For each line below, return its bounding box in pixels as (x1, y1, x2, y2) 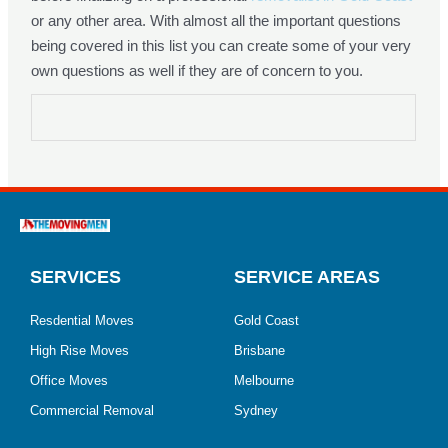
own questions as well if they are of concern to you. (31, 62, 364, 80)
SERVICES (30, 266, 121, 287)
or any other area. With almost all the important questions (31, 12, 402, 30)
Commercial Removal (30, 402, 154, 418)
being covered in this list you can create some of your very (31, 37, 412, 55)
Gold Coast (234, 312, 299, 328)
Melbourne (234, 372, 294, 388)
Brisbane (234, 342, 285, 358)
